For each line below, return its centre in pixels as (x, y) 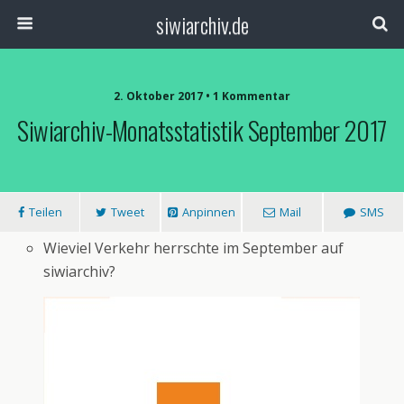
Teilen (45, 212)
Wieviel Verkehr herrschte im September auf (194, 248)
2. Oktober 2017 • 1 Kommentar (202, 96)
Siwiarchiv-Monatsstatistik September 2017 (202, 130)
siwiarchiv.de (202, 24)
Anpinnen (208, 212)
